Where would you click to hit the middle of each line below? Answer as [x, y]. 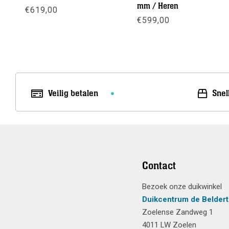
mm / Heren [158, 6]
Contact [159, 166]
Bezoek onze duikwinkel [182, 187]
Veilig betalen [73, 93]
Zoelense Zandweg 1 [177, 212]
